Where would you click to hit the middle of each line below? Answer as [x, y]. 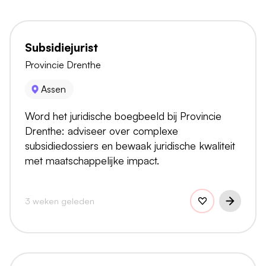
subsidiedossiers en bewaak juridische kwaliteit [130, 145]
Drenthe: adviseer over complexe [102, 130]
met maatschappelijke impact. [92, 160]
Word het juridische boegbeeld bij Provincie [123, 115]
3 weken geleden [60, 200]
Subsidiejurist [61, 47]
